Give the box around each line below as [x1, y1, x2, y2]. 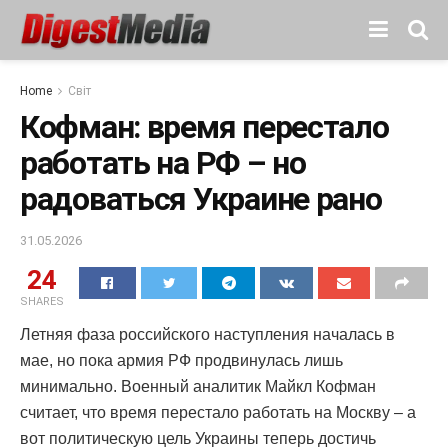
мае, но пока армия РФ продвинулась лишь [20, 351, 343, 369]
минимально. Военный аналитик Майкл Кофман [20, 377, 376, 395]
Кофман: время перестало [20, 108, 389, 146]
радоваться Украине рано [20, 180, 382, 218]
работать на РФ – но [20, 144, 306, 182]
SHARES [20, 294, 64, 308]
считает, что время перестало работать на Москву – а [20, 403, 416, 421]
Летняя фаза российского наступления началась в [20, 325, 395, 343]
